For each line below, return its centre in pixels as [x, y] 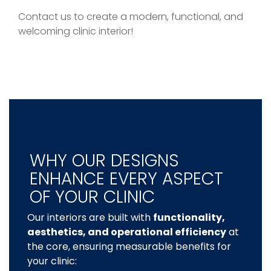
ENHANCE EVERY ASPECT [126, 179]
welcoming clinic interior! [76, 31]
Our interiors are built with [90, 218]
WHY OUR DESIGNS [104, 161]
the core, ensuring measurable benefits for [129, 247]
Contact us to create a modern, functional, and [131, 17]
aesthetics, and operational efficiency [127, 232]
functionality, [189, 218]
